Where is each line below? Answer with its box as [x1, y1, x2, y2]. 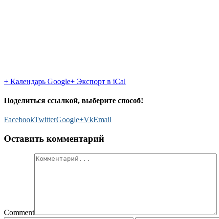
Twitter [34, 115, 56, 124]
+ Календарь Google [4, 77, 70, 86]
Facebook [4, 115, 34, 124]
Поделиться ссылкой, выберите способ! [4, 96, 143, 105]
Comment [4, 208, 34, 217]
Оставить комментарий [4, 133, 104, 144]
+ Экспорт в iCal [70, 77, 126, 86]
